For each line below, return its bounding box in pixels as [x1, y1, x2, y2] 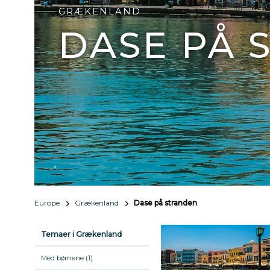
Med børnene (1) [41, 254, 93, 262]
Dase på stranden [134, 198, 197, 207]
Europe [34, 198, 60, 207]
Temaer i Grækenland [41, 230, 122, 239]
